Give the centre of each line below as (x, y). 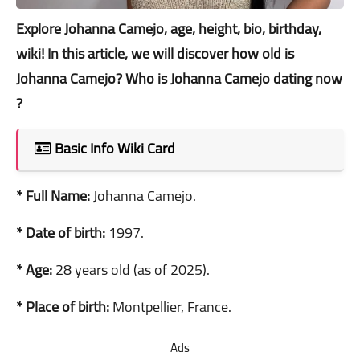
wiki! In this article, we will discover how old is (155, 53)
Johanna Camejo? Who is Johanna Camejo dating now (179, 78)
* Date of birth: (61, 232)
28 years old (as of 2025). (133, 269)
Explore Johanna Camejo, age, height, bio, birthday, (169, 28)
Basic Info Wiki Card (115, 148)
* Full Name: (53, 195)
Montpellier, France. (172, 306)
